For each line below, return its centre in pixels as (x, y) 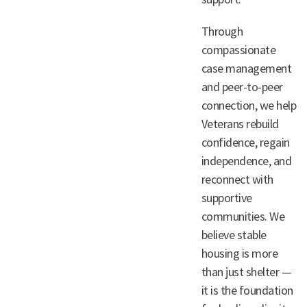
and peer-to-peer (242, 87)
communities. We (243, 216)
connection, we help (249, 105)
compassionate (238, 50)
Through (222, 31)
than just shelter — (246, 272)
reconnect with (237, 179)
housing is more (240, 253)
